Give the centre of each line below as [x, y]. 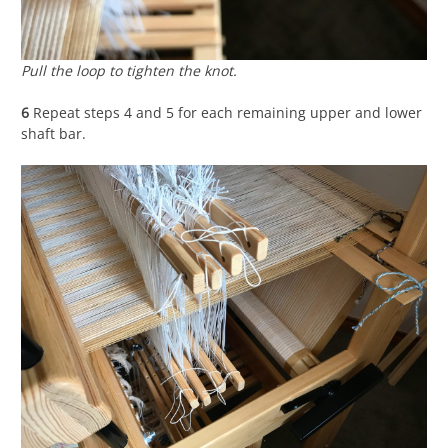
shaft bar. [53, 134]
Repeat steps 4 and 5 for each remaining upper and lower [227, 113]
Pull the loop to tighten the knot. [129, 71]
